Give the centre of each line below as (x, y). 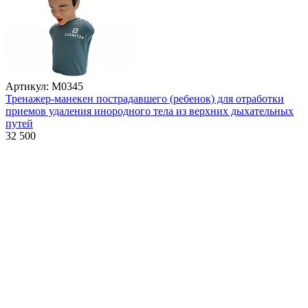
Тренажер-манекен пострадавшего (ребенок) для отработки (145, 99)
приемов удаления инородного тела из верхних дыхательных (150, 111)
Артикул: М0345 (44, 87)
